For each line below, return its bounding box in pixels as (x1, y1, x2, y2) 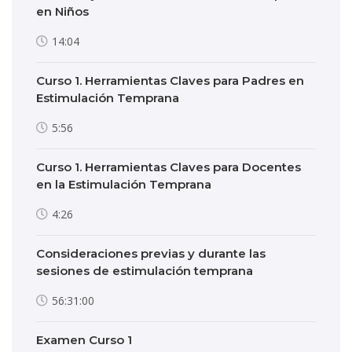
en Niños (36, 4, 89, 19)
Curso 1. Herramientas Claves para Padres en (36, 73, 304, 88)
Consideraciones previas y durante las (36, 246, 266, 261)
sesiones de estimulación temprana (36, 263, 253, 278)
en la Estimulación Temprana (36, 177, 211, 192)
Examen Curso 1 (36, 332, 132, 347)
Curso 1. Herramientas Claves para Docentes (36, 159, 301, 174)
